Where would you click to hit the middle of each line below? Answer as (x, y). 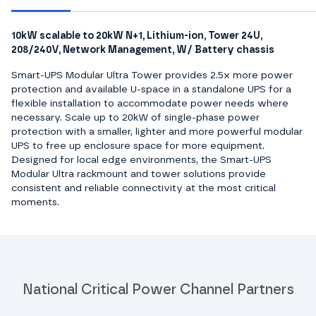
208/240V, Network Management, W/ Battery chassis (143, 50)
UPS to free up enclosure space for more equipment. (138, 146)
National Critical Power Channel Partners (158, 290)
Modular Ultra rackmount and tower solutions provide (139, 174)
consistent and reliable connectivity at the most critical (144, 188)
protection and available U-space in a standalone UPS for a (151, 90)
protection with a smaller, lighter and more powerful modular (157, 132)
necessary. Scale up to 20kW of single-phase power (135, 118)
